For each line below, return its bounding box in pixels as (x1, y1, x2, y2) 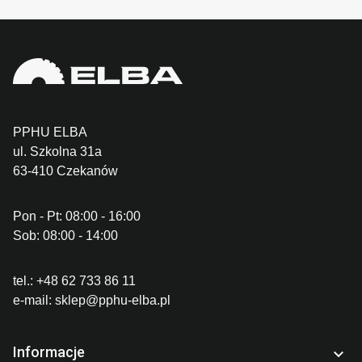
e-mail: (13, 293, 55, 308)
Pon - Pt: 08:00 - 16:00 (13, 209, 141, 224)
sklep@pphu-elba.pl (55, 293, 170, 308)
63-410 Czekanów (13, 164, 118, 179)
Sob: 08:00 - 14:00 (13, 229, 118, 243)
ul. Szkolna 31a (13, 145, 102, 159)
